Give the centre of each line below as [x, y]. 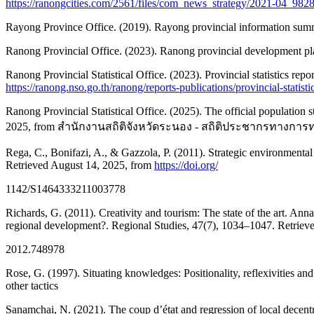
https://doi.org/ [186, 165]
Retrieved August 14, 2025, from [80, 165]
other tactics [32, 286]
